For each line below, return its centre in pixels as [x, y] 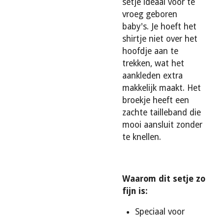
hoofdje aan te [150, 51]
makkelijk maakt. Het [162, 88]
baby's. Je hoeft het [159, 26]
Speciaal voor [160, 211]
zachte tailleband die [162, 112]
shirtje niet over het [160, 39]
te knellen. [142, 137]
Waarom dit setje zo [164, 179]
